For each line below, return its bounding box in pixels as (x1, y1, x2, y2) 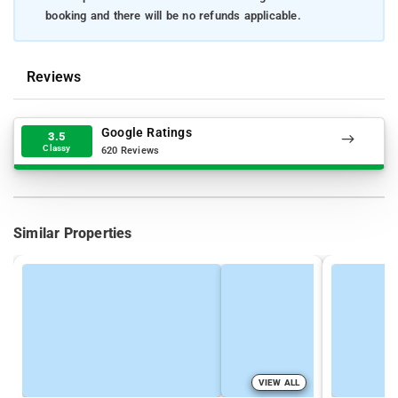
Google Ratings (101, 125, 192, 141)
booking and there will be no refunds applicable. (45, 9, 301, 23)
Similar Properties (13, 224, 132, 242)
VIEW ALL (258, 377, 300, 387)
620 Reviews (101, 145, 160, 157)
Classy (43, 142, 71, 153)
